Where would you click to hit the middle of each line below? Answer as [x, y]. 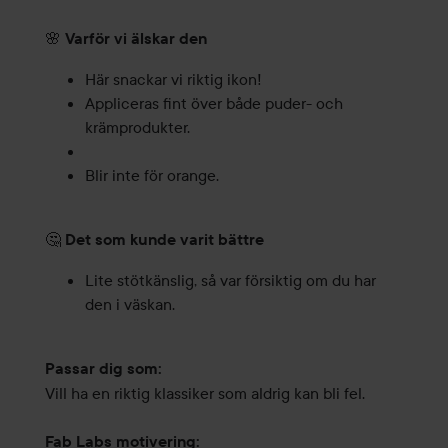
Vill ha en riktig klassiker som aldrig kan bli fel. [204, 393]
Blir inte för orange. [151, 175]
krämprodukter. [137, 127]
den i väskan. [129, 304]
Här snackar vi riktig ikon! [173, 79]
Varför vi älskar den [135, 39]
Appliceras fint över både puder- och [213, 103]
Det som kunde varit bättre [164, 240]
